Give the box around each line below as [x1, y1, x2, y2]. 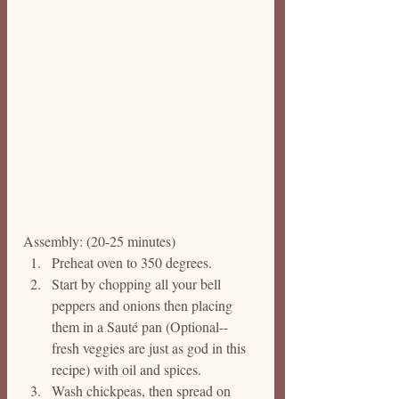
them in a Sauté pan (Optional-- [52, 317, 228, 336]
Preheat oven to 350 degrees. [52, 253, 216, 272]
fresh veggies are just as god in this [52, 338, 249, 357]
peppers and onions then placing [52, 296, 236, 314]
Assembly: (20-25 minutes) [23, 232, 175, 250]
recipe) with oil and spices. [52, 360, 205, 379]
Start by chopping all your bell [52, 274, 224, 293]
